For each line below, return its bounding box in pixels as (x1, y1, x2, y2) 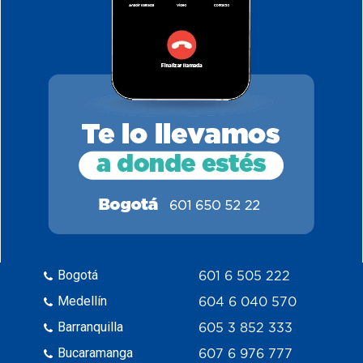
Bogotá (58, 267, 99, 284)
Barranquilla (58, 319, 124, 335)
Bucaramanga (58, 345, 134, 361)
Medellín (58, 293, 108, 310)
